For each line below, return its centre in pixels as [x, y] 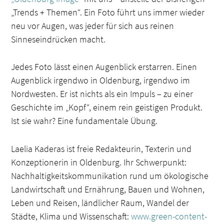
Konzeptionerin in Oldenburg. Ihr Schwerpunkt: [99, 162]
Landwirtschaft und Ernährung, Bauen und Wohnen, [108, 189]
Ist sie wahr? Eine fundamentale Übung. [84, 121]
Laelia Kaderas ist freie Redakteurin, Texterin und [101, 149]
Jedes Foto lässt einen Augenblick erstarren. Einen [104, 67]
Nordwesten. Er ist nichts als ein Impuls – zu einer [102, 94]
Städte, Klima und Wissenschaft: [71, 216]
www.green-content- [169, 216]
